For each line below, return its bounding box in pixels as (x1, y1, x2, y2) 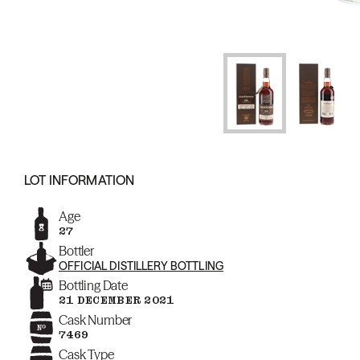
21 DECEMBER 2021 (59, 293, 174, 307)
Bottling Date (59, 277, 128, 293)
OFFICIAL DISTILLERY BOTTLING (59, 259, 223, 273)
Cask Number (59, 312, 133, 328)
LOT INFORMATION (24, 172, 135, 188)
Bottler (59, 243, 94, 259)
